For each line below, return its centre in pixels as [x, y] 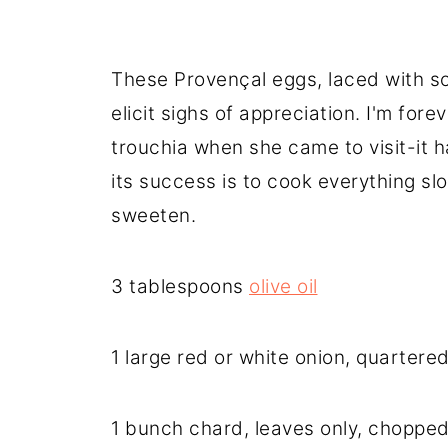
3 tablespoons [180, 286]
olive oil [283, 286]
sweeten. [153, 215]
